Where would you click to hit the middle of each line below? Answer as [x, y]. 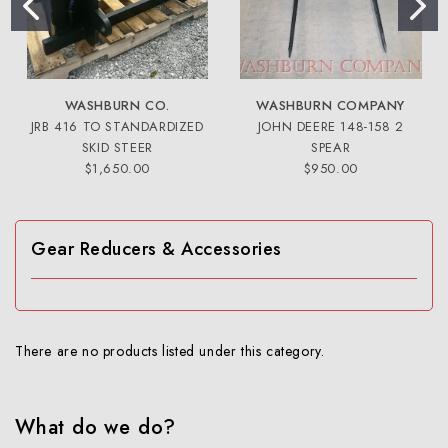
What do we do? [96, 427]
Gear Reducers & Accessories [156, 248]
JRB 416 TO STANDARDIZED [117, 126]
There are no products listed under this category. [170, 350]
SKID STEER [117, 147]
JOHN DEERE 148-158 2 [330, 126]
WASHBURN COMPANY [331, 105]
